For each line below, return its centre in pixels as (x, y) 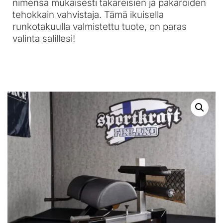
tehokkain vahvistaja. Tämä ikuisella (88, 15)
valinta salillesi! (44, 39)
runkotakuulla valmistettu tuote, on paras (100, 27)
